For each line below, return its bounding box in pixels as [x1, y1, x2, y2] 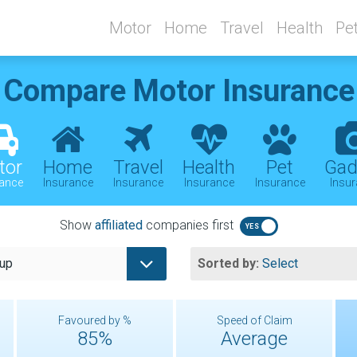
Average [221, 328, 288, 350]
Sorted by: [198, 256, 262, 271]
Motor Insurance [132, 73, 355, 108]
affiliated [95, 218, 143, 233]
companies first [143, 218, 233, 233]
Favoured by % [58, 314, 131, 327]
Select [262, 256, 298, 271]
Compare [2, 73, 133, 108]
